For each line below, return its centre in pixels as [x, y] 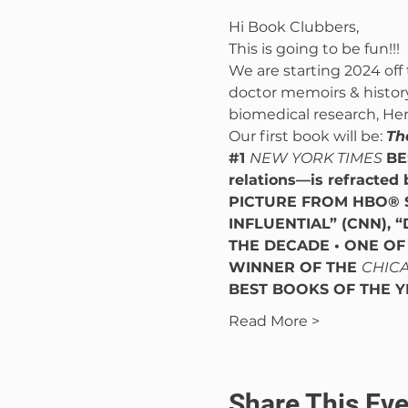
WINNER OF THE [295, 268]
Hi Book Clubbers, [293, 27]
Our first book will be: [307, 137]
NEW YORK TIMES [317, 158]
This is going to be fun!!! [314, 49]
